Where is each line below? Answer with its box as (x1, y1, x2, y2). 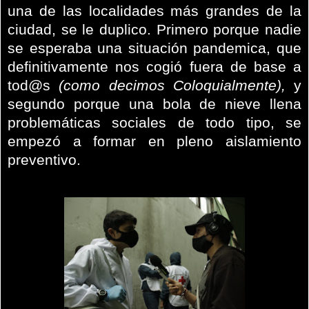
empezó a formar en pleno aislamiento (8, 132, 301, 150)
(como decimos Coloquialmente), (59, 77, 286, 94)
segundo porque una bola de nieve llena (8, 95, 301, 112)
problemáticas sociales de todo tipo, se (8, 114, 301, 131)
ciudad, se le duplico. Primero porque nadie (8, 21, 301, 38)
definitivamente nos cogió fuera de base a (8, 58, 301, 75)
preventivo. (8, 151, 81, 168)
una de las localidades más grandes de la (8, 2, 301, 19)
